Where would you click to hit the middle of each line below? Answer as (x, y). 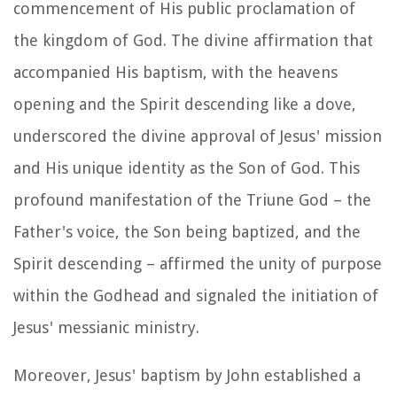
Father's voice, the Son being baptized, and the (187, 231)
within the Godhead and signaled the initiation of (196, 295)
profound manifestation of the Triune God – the (192, 199)
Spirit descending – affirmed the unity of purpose (198, 263)
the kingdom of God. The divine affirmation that (193, 40)
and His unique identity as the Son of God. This (187, 167)
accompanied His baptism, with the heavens (175, 72)
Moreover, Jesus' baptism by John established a (187, 375)
